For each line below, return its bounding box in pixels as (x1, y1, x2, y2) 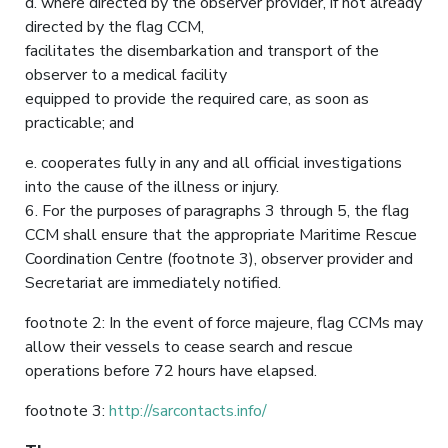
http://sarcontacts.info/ (109, 399, 267, 422)
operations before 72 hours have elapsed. (25, 359, 317, 382)
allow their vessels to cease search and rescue (25, 335, 353, 358)
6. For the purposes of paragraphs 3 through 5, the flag (25, 199, 409, 222)
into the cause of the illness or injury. (25, 175, 279, 198)
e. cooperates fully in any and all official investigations (25, 151, 402, 174)
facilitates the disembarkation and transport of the (25, 39, 379, 62)
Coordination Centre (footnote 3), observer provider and (25, 247, 413, 270)
